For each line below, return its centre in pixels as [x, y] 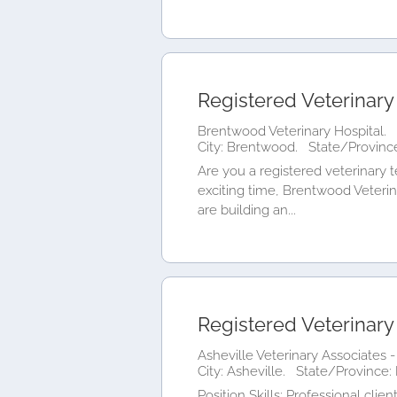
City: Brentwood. [249, 147]
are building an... [247, 210]
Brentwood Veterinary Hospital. [292, 131]
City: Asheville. [243, 371]
